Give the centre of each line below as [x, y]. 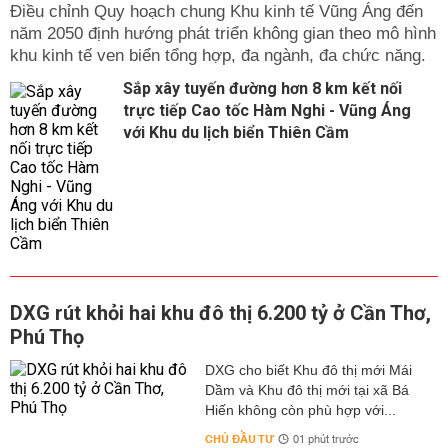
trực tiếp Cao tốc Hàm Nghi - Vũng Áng [267, 111]
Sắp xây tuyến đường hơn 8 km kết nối [262, 89]
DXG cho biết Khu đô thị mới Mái [308, 370]
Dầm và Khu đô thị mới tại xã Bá [306, 390]
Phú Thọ [47, 337]
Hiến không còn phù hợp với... [300, 410]
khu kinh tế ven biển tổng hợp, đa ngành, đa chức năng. [218, 56]
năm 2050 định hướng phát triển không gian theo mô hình [223, 34]
